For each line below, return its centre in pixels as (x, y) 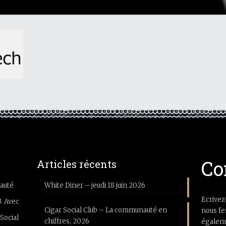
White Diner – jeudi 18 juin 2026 (95, 185)
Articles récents (76, 164)
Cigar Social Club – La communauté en (105, 210)
